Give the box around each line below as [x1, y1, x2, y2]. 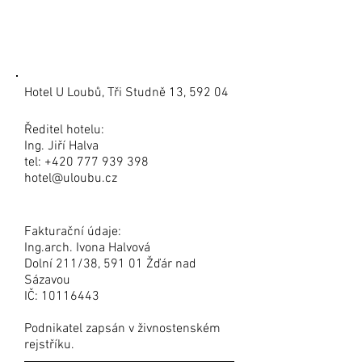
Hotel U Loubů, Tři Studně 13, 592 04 [24, 85, 229, 101]
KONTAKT [25, 32, 112, 58]
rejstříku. [24, 337, 74, 353]
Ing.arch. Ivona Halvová [24, 240, 150, 256]
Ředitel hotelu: [24, 122, 104, 138]
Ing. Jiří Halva [24, 138, 99, 154]
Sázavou [24, 272, 70, 288]
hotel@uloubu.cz [24, 170, 117, 187]
